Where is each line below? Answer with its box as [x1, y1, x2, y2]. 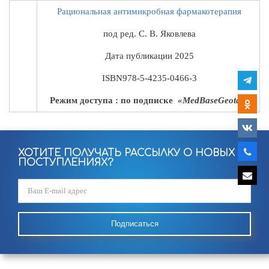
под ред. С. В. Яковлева [103, 28, 196, 38]
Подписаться [110, 219, 159, 228]
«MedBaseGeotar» [175, 95, 249, 105]
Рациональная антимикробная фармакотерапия [57, 6, 241, 16]
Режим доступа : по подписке [49, 95, 175, 105]
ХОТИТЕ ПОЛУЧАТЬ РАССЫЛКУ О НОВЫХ [18, 147, 235, 159]
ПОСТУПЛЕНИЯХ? [18, 157, 113, 168]
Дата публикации [104, 50, 175, 61]
